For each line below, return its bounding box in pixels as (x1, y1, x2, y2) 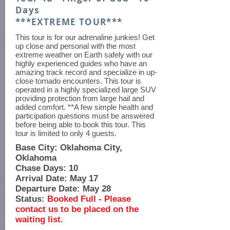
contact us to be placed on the (15, 204, 139, 214)
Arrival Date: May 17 (15, 174, 98, 183)
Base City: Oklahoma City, (15, 143, 122, 152)
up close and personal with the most (15, 42, 136, 50)
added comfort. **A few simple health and (15, 103, 153, 111)
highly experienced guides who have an (15, 59, 147, 68)
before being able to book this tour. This (15, 120, 146, 129)
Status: (15, 194, 47, 204)
